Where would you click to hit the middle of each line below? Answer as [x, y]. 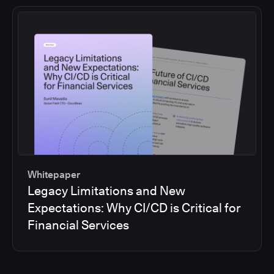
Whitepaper [54, 175]
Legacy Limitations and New [106, 191]
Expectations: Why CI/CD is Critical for [134, 208]
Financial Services [78, 225]
